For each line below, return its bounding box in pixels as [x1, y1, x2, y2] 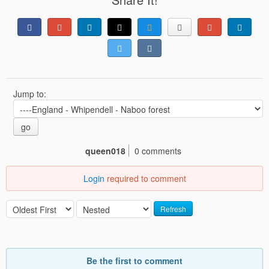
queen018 [85, 144, 125, 157]
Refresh [160, 204, 186, 214]
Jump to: [13, 87, 49, 100]
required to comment [104, 172, 186, 184]
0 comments [134, 144, 181, 157]
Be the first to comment [86, 254, 183, 267]
